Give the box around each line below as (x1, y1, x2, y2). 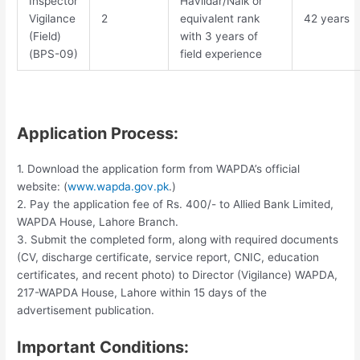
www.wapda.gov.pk (67, 179, 170, 193)
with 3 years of (179, 30, 258, 43)
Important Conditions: (17, 337, 190, 357)
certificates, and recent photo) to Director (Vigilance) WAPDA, (17, 268, 338, 281)
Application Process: (17, 123, 179, 143)
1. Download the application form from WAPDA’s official (17, 162, 301, 175)
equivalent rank (179, 12, 260, 26)
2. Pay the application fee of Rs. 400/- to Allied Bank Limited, (17, 197, 334, 211)
